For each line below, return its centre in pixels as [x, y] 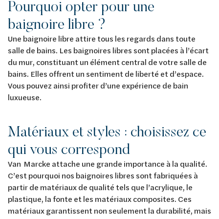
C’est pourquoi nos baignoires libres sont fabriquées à [103, 175]
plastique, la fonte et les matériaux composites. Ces [100, 199]
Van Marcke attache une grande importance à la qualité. [108, 164]
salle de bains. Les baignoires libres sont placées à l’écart [108, 50]
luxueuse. [26, 97]
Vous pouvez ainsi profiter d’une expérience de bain [98, 85]
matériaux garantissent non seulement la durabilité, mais [109, 210]
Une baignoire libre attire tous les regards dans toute [102, 38]
